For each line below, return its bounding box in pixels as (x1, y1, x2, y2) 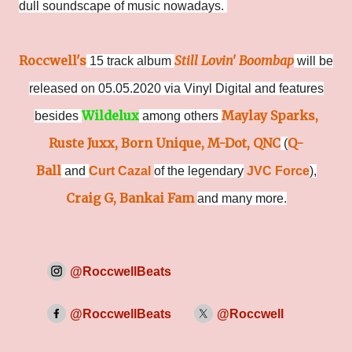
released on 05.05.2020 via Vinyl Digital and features (28, 82, 324, 95)
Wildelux (81, 108, 139, 123)
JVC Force (246, 164, 310, 178)
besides (34, 109, 82, 123)
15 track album (86, 54, 174, 68)
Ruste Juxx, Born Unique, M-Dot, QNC (49, 135, 280, 151)
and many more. (196, 192, 287, 205)
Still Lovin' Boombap (174, 53, 294, 68)
